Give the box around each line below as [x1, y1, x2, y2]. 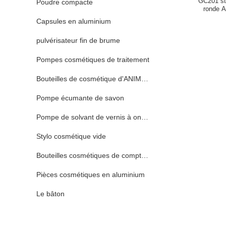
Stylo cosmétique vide [36, 132, 106, 140]
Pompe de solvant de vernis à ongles [36, 113, 154, 121]
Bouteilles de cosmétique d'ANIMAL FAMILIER [36, 75, 184, 83]
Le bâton [36, 190, 65, 198]
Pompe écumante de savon [36, 94, 124, 102]
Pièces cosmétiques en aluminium [36, 171, 145, 179]
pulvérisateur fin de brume [36, 36, 120, 44]
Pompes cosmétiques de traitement [36, 55, 149, 64]
